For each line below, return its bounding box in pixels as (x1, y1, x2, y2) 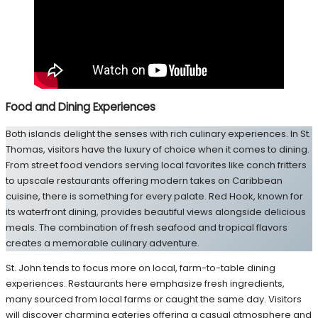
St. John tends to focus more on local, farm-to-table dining (6, 261, 275, 275)
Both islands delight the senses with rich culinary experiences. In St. (6, 126, 311, 141)
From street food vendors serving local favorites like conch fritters (6, 158, 307, 172)
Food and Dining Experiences (6, 99, 155, 115)
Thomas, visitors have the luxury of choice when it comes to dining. (6, 142, 309, 156)
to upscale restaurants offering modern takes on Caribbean (6, 173, 283, 187)
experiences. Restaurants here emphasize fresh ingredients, (6, 276, 285, 290)
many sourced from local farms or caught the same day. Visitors (6, 292, 302, 306)
